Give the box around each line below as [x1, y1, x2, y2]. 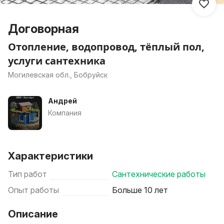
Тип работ [8, 169, 47, 179]
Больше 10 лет [112, 185, 168, 195]
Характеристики [8, 150, 93, 162]
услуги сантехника [8, 54, 105, 67]
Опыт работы [8, 185, 59, 195]
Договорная [8, 21, 79, 36]
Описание [8, 208, 58, 220]
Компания [48, 108, 81, 117]
